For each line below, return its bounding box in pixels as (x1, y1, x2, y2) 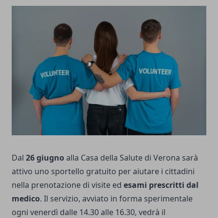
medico (12, 193, 40, 204)
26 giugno (24, 152, 64, 163)
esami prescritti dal (124, 180, 199, 191)
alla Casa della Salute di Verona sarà (64, 152, 198, 163)
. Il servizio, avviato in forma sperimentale (40, 193, 193, 204)
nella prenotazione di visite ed (12, 180, 124, 191)
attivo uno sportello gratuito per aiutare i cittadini (12, 166, 195, 177)
